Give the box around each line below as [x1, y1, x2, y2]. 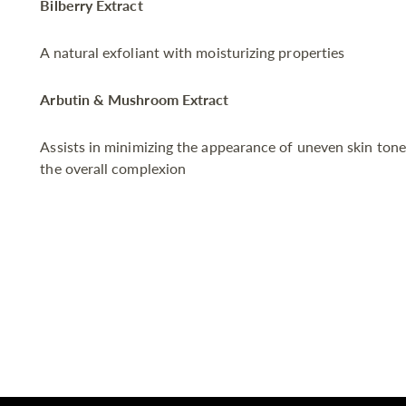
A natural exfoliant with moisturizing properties [40, 43, 345, 62]
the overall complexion [40, 159, 187, 178]
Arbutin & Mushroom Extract [40, 91, 229, 109]
